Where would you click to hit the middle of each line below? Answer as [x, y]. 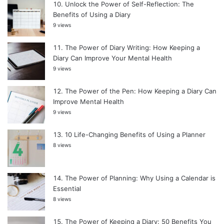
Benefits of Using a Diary [92, 14]
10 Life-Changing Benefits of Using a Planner [135, 134]
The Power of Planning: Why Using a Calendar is [140, 178]
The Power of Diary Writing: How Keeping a [132, 47]
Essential [67, 188]
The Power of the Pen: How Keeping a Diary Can [141, 91]
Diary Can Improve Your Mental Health [112, 58]
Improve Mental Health [88, 101]
